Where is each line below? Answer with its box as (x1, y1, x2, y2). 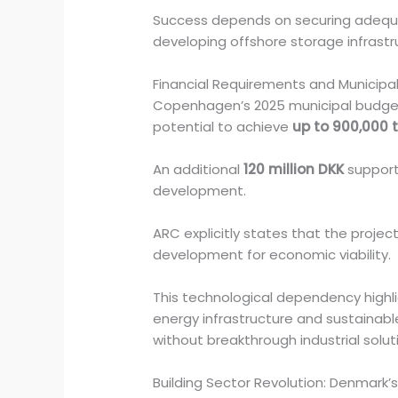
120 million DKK (243, 160, 345, 179)
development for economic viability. (153, 245, 392, 265)
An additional (153, 160, 244, 179)
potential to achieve (153, 117, 293, 137)
